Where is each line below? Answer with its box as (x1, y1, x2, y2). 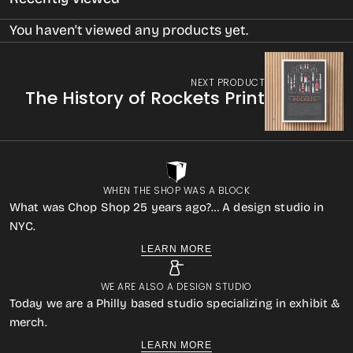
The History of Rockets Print (25, 85, 265, 110)
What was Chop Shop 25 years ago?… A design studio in (9, 200, 325, 214)
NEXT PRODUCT (191, 75, 265, 89)
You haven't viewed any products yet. (9, 21, 249, 39)
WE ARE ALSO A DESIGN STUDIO (101, 280, 252, 293)
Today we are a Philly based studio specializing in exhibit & (9, 296, 340, 310)
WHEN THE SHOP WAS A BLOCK (103, 184, 250, 197)
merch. (9, 315, 47, 329)
